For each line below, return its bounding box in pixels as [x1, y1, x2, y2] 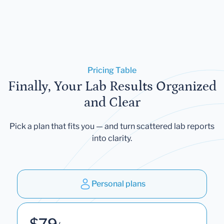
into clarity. [92, 133, 132, 143]
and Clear [83, 94, 140, 110]
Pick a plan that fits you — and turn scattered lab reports [9, 121, 214, 131]
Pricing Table [87, 65, 136, 75]
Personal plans [91, 178, 145, 188]
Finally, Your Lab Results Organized [7, 78, 216, 94]
